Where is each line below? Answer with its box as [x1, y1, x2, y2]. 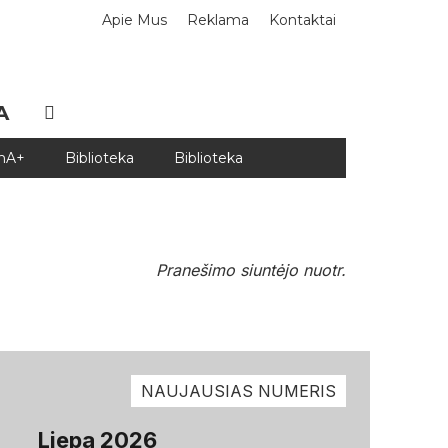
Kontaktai [269, 11, 336, 29]
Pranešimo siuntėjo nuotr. [156, 260, 346, 280]
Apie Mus [102, 11, 167, 29]
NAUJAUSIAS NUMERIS [140, 381, 336, 401]
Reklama [187, 11, 249, 29]
